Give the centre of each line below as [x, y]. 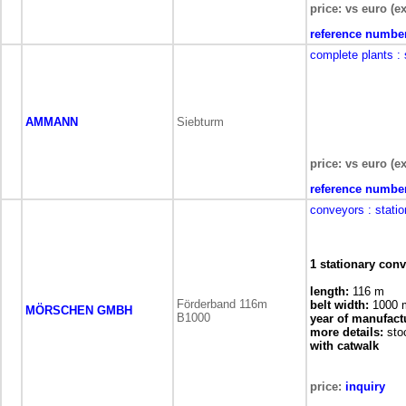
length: [329, 291]
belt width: [339, 305]
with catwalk [344, 346]
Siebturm [200, 122]
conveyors [337, 210]
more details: [347, 332]
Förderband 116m [222, 304]
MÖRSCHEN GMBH [79, 310]
